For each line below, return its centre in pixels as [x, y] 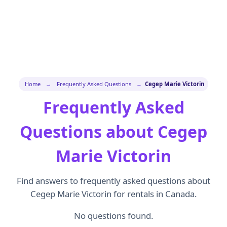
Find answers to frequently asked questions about [113, 181]
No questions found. [113, 215]
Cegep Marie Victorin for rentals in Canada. [113, 194]
